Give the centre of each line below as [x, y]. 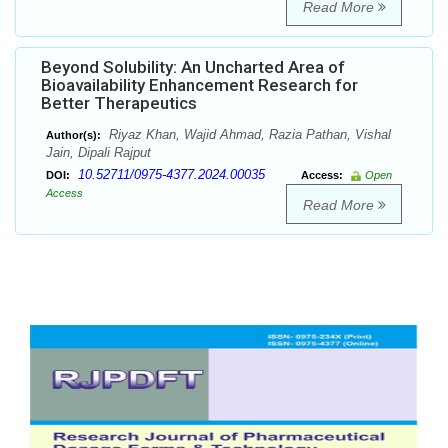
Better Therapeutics [119, 103]
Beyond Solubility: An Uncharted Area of [193, 67]
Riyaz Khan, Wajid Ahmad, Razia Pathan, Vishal [248, 135]
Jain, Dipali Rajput [98, 153]
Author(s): [73, 135]
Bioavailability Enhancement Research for [199, 85]
